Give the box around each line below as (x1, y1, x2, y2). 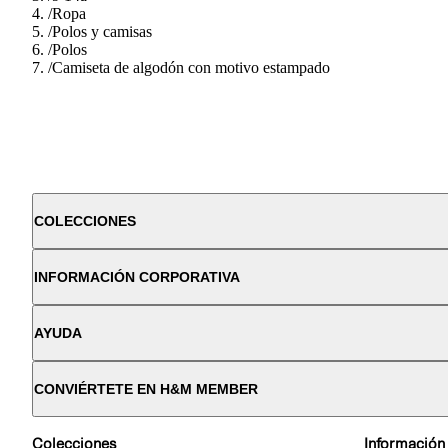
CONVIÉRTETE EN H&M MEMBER (34, 380, 258, 397)
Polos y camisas (52, 22, 152, 40)
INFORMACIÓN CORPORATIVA (34, 268, 240, 285)
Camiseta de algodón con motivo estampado (52, 58, 330, 76)
